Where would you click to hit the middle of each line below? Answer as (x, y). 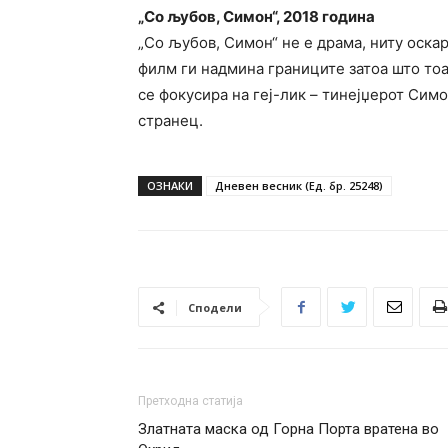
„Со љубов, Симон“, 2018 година (256, 16)
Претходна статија (190, 401)
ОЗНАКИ (170, 185)
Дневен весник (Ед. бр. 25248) (299, 185)
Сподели (215, 307)
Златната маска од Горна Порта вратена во (288, 429)
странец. (170, 120)
